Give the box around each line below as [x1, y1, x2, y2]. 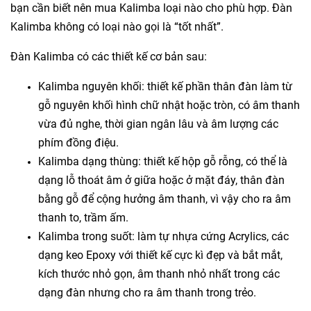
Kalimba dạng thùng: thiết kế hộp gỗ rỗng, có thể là [38, 155, 287, 169]
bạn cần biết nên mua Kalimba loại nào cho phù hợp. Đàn [10, 1, 292, 15]
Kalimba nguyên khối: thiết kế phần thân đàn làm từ [38, 80, 292, 94]
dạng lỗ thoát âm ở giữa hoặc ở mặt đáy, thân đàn [38, 174, 285, 187]
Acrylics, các [228, 230, 289, 244]
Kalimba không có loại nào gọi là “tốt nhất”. [10, 20, 224, 34]
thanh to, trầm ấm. [38, 211, 128, 225]
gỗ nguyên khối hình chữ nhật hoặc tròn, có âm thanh [38, 99, 300, 112]
